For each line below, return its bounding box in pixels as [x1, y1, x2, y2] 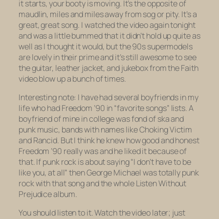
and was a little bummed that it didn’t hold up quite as [19, 30, 200, 41]
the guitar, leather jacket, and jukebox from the [19, 62, 181, 73]
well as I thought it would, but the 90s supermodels [19, 41, 193, 52]
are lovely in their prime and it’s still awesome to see [19, 51, 197, 63]
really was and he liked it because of [62, 146, 187, 157]
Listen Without [135, 178, 187, 189]
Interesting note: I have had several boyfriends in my [19, 92, 198, 103]
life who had [19, 103, 62, 114]
